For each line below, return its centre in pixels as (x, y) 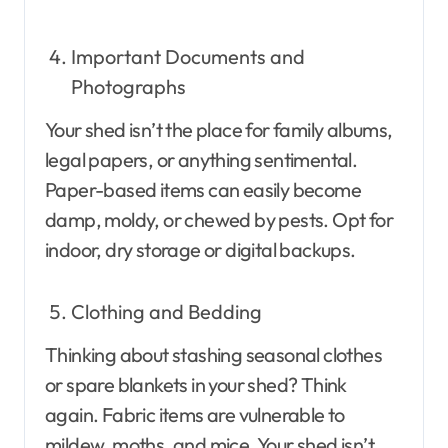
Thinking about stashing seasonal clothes (213, 354)
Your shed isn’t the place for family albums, (219, 129)
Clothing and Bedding (166, 311)
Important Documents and (187, 57)
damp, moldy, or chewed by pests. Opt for (219, 219)
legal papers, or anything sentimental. (201, 159)
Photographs (128, 87)
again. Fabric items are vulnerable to (195, 414)
